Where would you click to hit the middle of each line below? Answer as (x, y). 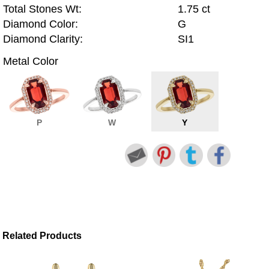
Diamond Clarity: (43, 39)
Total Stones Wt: (42, 9)
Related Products (42, 236)
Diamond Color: (41, 24)
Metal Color (31, 61)
